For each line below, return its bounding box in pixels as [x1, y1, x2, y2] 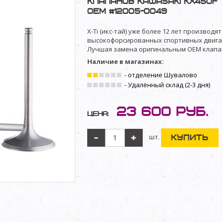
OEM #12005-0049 [87, 7, 167, 16]
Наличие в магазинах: [87, 57, 164, 66]
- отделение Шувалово [123, 70, 197, 79]
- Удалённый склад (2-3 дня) [123, 80, 210, 89]
